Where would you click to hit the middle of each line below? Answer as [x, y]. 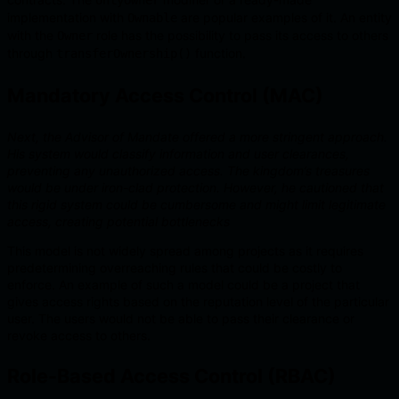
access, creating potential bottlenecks [118, 221]
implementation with [67, 18]
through [32, 53]
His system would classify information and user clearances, [178, 153]
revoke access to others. [79, 335]
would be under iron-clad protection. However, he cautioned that [195, 187]
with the [32, 36]
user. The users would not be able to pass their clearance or [181, 318]
